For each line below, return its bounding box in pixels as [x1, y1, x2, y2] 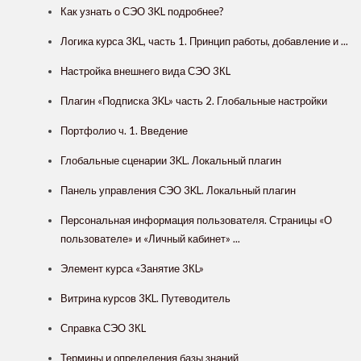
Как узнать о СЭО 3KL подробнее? [60, 5, 224, 19]
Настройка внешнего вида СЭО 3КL [60, 64, 230, 78]
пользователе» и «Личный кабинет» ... [60, 232, 240, 246]
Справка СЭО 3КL [60, 322, 146, 335]
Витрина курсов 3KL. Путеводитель [60, 292, 230, 305]
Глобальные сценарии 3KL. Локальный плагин [60, 154, 281, 168]
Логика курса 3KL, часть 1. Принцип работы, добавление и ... [60, 35, 348, 48]
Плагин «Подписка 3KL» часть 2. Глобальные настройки [60, 94, 327, 108]
